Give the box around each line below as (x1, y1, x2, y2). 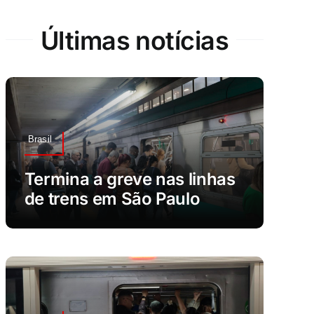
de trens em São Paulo (24, 188, 200, 209)
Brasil (27, 133, 52, 144)
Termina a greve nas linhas (24, 168, 235, 189)
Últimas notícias (40, 25, 229, 56)
